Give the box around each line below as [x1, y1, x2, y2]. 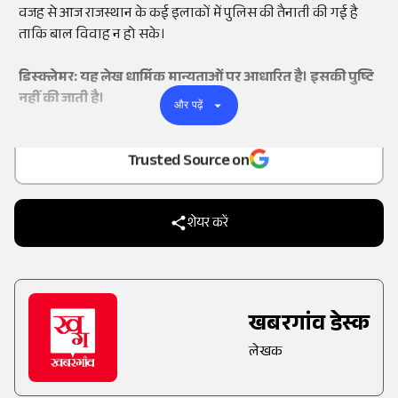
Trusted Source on [127, 147, 250, 174]
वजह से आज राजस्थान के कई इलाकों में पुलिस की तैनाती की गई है [19, 3, 358, 28]
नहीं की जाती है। [19, 88, 104, 113]
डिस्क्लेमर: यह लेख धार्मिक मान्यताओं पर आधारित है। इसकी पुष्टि [19, 67, 373, 92]
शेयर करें [187, 213, 229, 236]
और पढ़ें [173, 99, 203, 112]
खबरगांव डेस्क [249, 308, 370, 346]
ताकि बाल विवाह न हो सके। [19, 24, 165, 49]
